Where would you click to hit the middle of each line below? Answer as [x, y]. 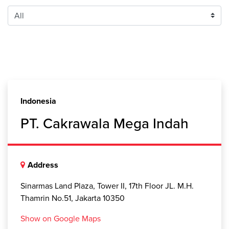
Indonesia [38, 101]
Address [43, 165]
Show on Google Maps [61, 219]
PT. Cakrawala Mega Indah [105, 123]
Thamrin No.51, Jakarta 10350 [73, 198]
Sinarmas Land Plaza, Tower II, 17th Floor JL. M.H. [107, 186]
